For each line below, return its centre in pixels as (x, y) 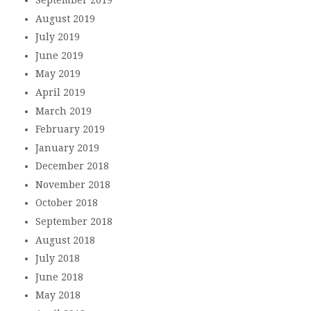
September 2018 (74, 222)
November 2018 (73, 184)
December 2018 (72, 166)
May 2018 (58, 295)
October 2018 (66, 203)
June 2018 (59, 277)
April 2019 (60, 92)
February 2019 (70, 129)
